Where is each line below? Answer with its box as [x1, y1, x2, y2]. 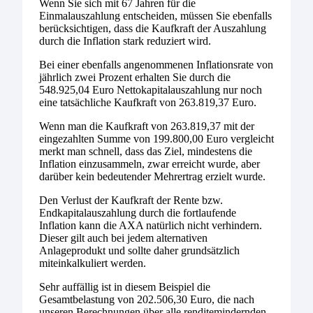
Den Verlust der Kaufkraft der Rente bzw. [39, 194, 223, 206]
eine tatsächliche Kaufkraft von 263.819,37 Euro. [39, 96, 256, 108]
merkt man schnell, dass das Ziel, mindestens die [39, 145, 252, 157]
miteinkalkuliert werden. [39, 256, 146, 269]
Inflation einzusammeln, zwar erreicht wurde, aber [39, 157, 260, 170]
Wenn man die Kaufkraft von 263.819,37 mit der [39, 119, 254, 132]
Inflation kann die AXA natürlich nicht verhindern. [39, 219, 262, 231]
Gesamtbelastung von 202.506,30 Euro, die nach [39, 293, 254, 305]
